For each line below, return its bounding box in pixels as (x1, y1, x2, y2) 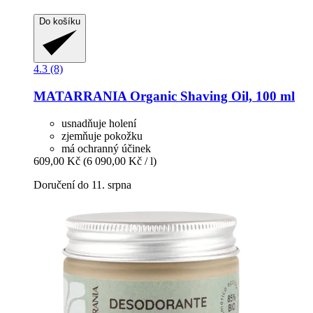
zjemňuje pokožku (61, 129, 143, 142)
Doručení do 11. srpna (34, 178, 131, 191)
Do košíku (39, 16, 80, 27)
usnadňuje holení (61, 117, 136, 129)
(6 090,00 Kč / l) (83, 154, 156, 167)
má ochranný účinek (61, 142, 151, 154)
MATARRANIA (34, 89, 126, 104)
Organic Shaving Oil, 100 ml (126, 89, 295, 104)
